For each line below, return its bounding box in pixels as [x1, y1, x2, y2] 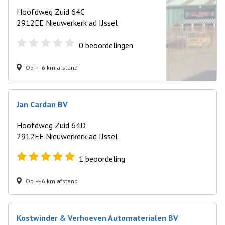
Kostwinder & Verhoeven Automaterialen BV [17, 213, 178, 223]
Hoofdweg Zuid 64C [17, 7, 85, 17]
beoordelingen [83, 40, 133, 50]
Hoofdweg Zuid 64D [17, 120, 86, 130]
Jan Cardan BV [17, 99, 68, 109]
